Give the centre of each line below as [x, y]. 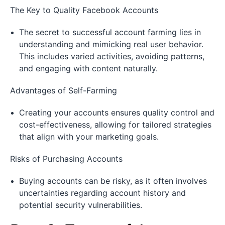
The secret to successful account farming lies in [110, 32]
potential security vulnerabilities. [81, 205]
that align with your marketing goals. [89, 136]
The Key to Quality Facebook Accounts [84, 10]
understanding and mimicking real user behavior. [111, 44]
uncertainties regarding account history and [102, 193]
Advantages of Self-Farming [64, 90]
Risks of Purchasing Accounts [66, 158]
